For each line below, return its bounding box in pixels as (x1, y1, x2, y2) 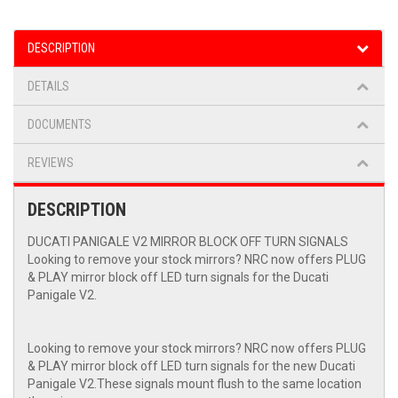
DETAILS (28, 79, 69, 94)
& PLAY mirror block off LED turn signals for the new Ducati (28, 359, 355, 374)
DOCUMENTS (28, 117, 92, 132)
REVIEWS (28, 155, 74, 171)
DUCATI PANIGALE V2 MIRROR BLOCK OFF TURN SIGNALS (28, 235, 348, 250)
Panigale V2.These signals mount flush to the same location (28, 377, 362, 392)
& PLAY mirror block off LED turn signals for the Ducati (28, 270, 329, 285)
